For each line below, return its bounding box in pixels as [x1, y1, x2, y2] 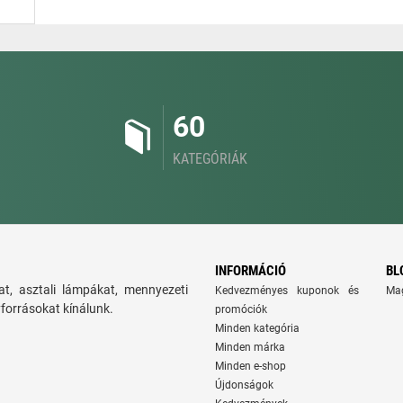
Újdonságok [215, 379, 273, 391]
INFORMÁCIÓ [215, 263, 286, 279]
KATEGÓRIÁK [173, 150, 247, 167]
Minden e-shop [215, 360, 286, 372]
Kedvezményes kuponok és [215, 284, 359, 297]
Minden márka [215, 341, 285, 354]
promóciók [215, 303, 267, 316]
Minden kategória [215, 322, 300, 335]
